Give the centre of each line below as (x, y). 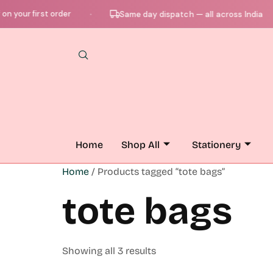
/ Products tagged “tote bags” (157, 172)
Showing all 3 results (109, 251)
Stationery (216, 144)
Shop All (140, 144)
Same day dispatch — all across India (177, 14)
